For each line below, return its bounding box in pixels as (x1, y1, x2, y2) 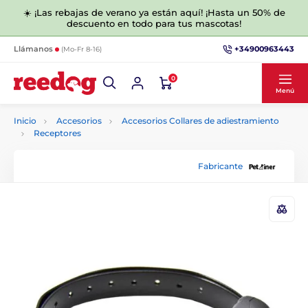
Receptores (34, 128, 81, 138)
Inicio (14, 115, 36, 126)
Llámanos (14, 44, 55, 54)
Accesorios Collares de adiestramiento (122, 115, 279, 126)
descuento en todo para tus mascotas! (67, 18, 241, 29)
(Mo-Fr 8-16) (61, 45, 102, 54)
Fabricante (198, 160, 243, 171)
